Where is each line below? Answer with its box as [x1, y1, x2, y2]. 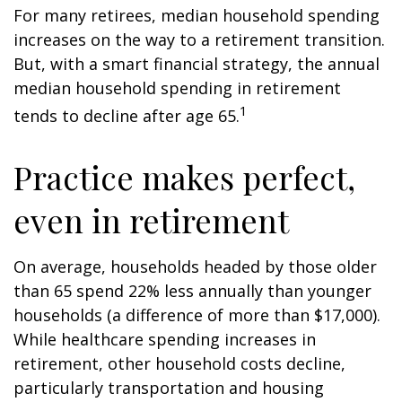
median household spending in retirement [13, 77, 341, 99]
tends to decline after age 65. [13, 105, 240, 127]
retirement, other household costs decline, [13, 353, 345, 374]
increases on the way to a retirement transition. [13, 29, 385, 50]
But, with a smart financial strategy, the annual [13, 53, 380, 74]
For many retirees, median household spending [13, 4, 380, 26]
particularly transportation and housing [13, 377, 324, 398]
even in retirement [13, 198, 289, 241]
